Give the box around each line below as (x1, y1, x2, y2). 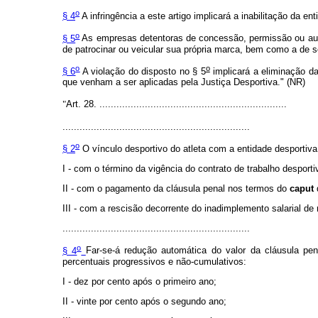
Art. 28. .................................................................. (66, 98, 287, 109)
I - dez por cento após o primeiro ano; (62, 275, 216, 287)
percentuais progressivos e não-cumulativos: (62, 256, 246, 267)
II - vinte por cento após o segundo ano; (62, 295, 226, 307)
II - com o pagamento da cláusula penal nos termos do (62, 183, 290, 194)
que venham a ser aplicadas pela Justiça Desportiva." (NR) (62, 76, 305, 87)
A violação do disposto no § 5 (79, 65, 206, 77)
